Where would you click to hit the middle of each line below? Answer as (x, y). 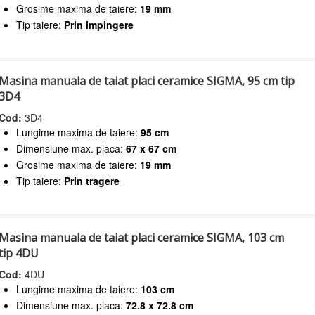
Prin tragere (92, 181)
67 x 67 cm (152, 149)
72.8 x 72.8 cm (160, 305)
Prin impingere (99, 24)
